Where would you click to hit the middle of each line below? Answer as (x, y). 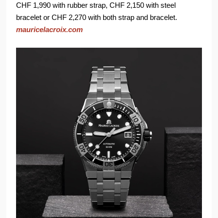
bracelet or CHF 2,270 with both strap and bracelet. (97, 18)
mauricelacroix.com (50, 30)
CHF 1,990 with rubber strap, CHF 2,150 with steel (96, 5)
